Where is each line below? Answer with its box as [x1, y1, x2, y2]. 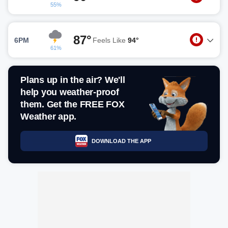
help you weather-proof [20, 87, 119, 97]
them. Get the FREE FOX [20, 99, 125, 109]
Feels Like [93, 36, 128, 44]
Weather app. [20, 111, 76, 122]
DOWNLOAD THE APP [91, 137, 151, 144]
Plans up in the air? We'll [20, 75, 125, 85]
